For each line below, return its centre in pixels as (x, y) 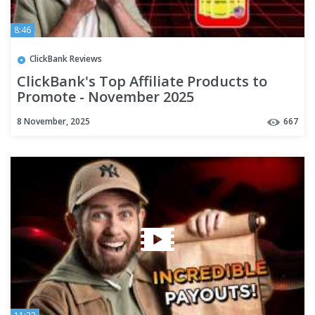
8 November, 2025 (53, 122)
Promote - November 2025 (105, 96)
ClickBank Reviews (66, 59)
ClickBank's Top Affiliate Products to (142, 81)
